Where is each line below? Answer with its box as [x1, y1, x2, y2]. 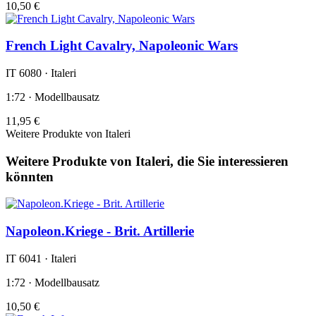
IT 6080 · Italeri [6, 67, 76, 80]
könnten [6, 169, 54, 184]
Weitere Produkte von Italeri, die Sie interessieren [6, 153, 288, 169]
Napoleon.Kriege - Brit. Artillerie [6, 224, 194, 239]
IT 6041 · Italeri [6, 252, 76, 265]
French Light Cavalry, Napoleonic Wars [6, 38, 238, 54]
